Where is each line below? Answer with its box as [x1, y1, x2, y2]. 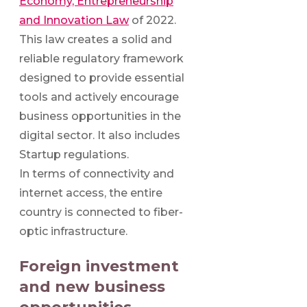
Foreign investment [19, 256, 179, 275]
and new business [19, 277, 165, 296]
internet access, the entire [19, 186, 162, 199]
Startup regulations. [19, 147, 129, 161]
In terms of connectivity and [19, 167, 174, 180]
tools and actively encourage [19, 90, 179, 103]
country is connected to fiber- [19, 205, 183, 219]
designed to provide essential [19, 71, 184, 84]
